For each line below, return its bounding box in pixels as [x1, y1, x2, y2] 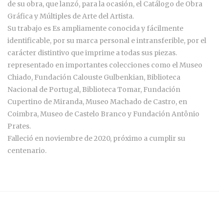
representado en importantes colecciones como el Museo [7, 61, 202, 70]
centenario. [7, 146, 46, 155]
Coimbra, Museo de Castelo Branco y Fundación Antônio [7, 109, 199, 119]
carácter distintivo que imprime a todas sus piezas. [7, 48, 177, 58]
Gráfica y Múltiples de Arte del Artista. [7, 12, 134, 21]
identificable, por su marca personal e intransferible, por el [7, 36, 206, 45]
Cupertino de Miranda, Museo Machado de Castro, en [7, 97, 187, 107]
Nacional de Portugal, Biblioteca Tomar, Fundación [7, 85, 180, 94]
